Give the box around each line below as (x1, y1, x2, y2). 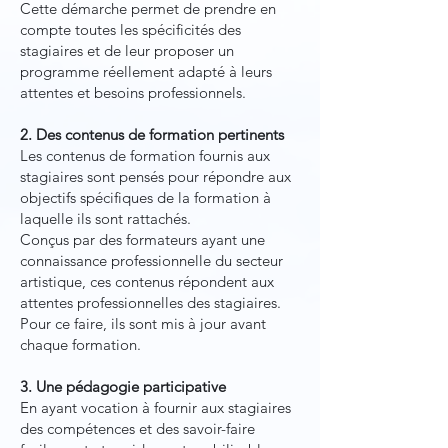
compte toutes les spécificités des (20, 20, 241, 39)
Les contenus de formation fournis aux (20, 146, 270, 165)
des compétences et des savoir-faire (20, 419, 255, 438)
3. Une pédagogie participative (20, 377, 226, 396)
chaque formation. (20, 335, 141, 354)
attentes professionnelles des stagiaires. (20, 293, 281, 312)
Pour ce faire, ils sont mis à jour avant (20, 314, 266, 333)
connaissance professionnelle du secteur (20, 251, 283, 270)
